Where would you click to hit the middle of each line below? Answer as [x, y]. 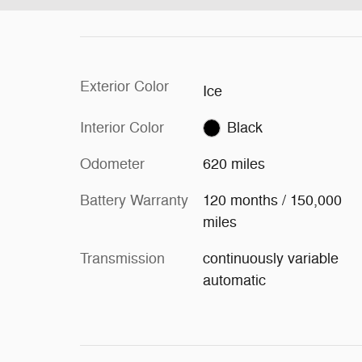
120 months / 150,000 [272, 200]
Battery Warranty [134, 200]
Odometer [112, 164]
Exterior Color [124, 86]
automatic [234, 280]
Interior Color [122, 127]
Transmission [122, 258]
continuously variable [270, 258]
